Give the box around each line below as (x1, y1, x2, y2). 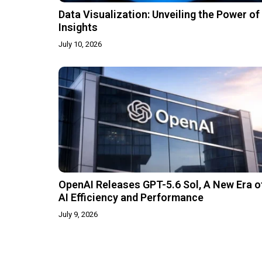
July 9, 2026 (58, 210, 98, 219)
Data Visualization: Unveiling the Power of (58, 8, 260, 21)
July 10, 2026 (58, 40, 102, 49)
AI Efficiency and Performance (58, 191, 204, 204)
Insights (58, 21, 98, 34)
